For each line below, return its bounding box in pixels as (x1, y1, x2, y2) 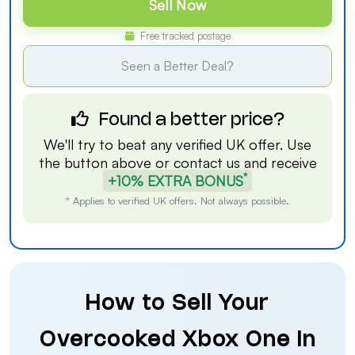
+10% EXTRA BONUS (108, 172, 243, 189)
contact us (173, 154, 240, 171)
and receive (239, 154, 317, 171)
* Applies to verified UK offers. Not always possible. (66, 194, 289, 207)
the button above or (38, 154, 174, 171)
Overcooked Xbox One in (39, 331, 316, 350)
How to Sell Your (86, 295, 269, 314)
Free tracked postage (136, 29, 231, 42)
